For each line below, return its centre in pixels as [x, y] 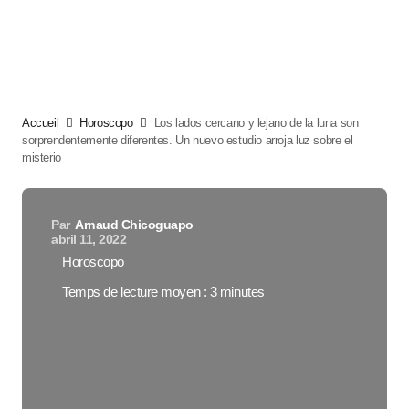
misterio [42, 157]
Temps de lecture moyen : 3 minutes [163, 292]
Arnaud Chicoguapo [134, 225]
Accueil [41, 123]
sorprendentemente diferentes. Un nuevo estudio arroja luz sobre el [188, 140]
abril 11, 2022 [89, 239]
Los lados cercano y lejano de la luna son [256, 123]
